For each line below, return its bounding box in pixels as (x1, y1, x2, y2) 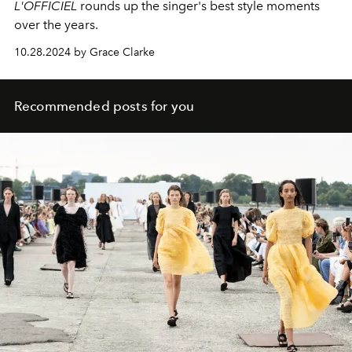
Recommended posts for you (14, 97, 194, 114)
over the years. (14, 16, 101, 32)
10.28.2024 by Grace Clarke (14, 45, 155, 59)
